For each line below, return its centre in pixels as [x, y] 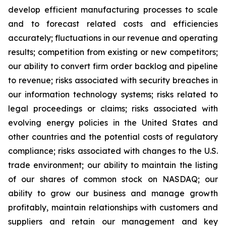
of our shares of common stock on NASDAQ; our [113, 179]
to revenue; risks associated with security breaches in [113, 80]
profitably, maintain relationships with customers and [113, 207]
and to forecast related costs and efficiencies [113, 24]
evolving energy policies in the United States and [113, 123]
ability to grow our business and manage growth [113, 193]
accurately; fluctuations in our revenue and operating [113, 38]
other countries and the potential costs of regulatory [113, 137]
